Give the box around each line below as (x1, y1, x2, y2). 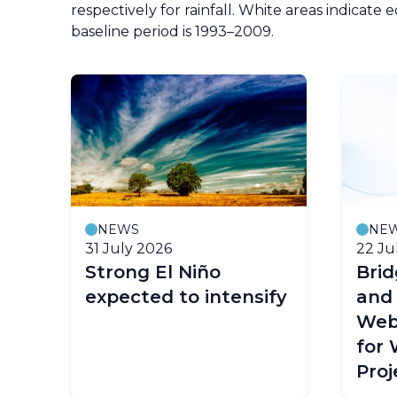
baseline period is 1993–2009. (71, 22, 274, 40)
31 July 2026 (85, 239, 172, 257)
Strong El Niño (85, 261, 221, 283)
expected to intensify (85, 285, 287, 307)
